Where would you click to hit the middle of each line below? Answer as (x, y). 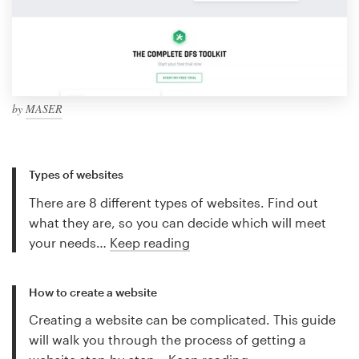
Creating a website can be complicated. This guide (182, 320)
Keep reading (150, 242)
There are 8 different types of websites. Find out (173, 202)
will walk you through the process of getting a (167, 340)
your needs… (69, 242)
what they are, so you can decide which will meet (177, 222)
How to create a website (93, 292)
